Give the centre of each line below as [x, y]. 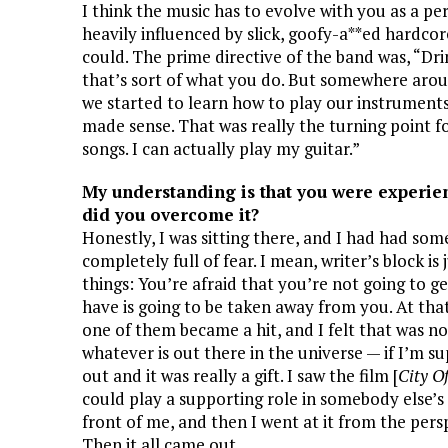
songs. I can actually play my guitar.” [221, 148]
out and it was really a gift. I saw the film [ [240, 375]
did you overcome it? [170, 214]
